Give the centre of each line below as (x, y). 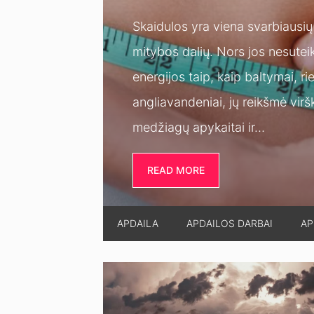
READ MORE (176, 170)
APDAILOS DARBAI (230, 223)
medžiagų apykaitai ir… (199, 127)
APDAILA (138, 223)
